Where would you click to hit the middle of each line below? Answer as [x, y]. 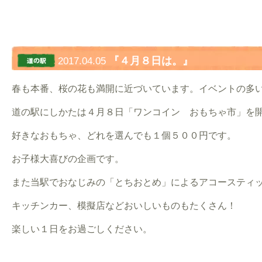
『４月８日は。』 [151, 61]
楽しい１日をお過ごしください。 [82, 229]
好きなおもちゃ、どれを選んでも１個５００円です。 [124, 135]
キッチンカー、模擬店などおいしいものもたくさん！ [124, 206]
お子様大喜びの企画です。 [68, 159]
